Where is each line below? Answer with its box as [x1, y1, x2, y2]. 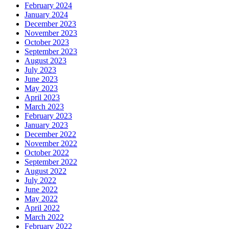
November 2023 [25, 28, 77, 37]
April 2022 [25, 203, 60, 212]
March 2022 [25, 212, 64, 221]
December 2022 [25, 129, 76, 139]
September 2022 [25, 157, 77, 166]
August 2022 [25, 166, 66, 175]
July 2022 [25, 175, 56, 185]
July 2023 [25, 65, 56, 74]
